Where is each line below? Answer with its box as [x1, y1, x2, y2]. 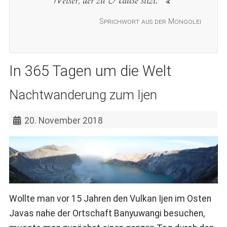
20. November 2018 [24, 115, 103, 126]
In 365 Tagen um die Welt [9, 62, 171, 80]
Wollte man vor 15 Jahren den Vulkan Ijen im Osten [9, 194, 211, 204]
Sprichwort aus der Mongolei [99, 17, 202, 26]
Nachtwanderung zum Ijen [9, 87, 157, 102]
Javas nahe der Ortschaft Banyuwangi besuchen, [9, 208, 205, 219]
